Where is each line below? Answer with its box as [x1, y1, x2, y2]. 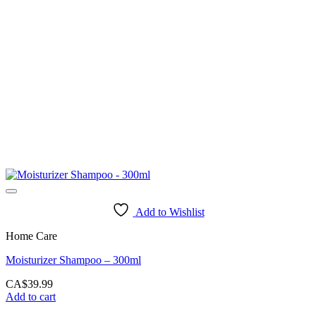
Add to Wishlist [135, 205, 205, 218]
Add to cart [6, 290, 56, 303]
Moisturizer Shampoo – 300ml [6, 253, 141, 266]
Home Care [6, 229, 57, 242]
